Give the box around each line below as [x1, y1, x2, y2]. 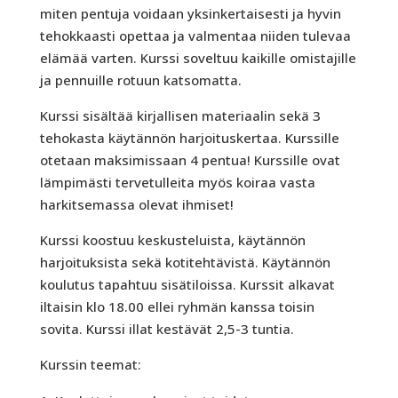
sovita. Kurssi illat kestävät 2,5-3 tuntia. [39, 319, 294, 338]
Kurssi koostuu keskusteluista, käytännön [39, 230, 306, 249]
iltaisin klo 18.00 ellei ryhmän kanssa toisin [39, 297, 314, 315]
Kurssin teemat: [39, 354, 141, 373]
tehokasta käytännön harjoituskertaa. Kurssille [39, 128, 339, 147]
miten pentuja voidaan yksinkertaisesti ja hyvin [39, 4, 341, 22]
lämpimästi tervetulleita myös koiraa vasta [39, 172, 315, 191]
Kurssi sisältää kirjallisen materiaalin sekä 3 [39, 106, 321, 124]
